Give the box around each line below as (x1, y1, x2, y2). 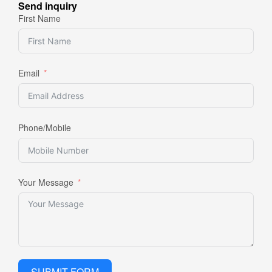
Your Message (18, 175, 73, 188)
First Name (18, 12, 61, 24)
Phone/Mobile (18, 121, 71, 134)
